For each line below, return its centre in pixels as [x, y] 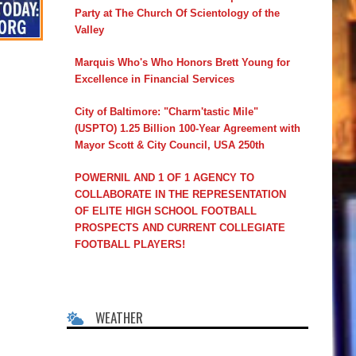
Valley [89, 29]
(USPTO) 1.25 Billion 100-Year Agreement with [187, 128]
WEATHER [119, 317]
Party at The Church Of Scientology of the [177, 13]
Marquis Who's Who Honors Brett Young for [182, 62]
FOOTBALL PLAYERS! [130, 244]
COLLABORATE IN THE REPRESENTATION [180, 194]
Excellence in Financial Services [154, 79]
